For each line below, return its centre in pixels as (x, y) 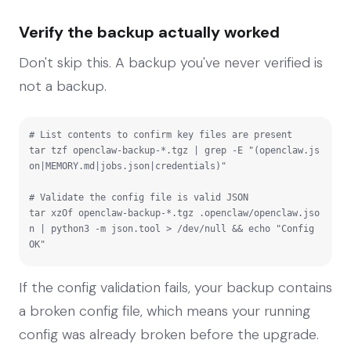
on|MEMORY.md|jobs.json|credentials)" (128, 166)
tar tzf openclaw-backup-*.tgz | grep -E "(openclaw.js (174, 150)
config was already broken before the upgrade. (169, 334)
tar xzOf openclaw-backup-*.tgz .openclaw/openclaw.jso (174, 213)
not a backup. (63, 86)
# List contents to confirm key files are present (161, 134)
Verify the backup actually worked (149, 32)
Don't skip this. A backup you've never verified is (171, 62)
